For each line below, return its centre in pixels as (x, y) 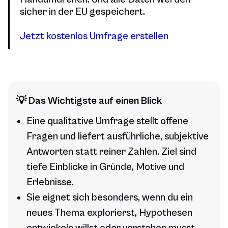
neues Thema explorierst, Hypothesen (109, 213)
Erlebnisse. (50, 183)
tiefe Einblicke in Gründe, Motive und (105, 167)
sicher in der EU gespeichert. (82, 12)
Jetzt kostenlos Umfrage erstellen (94, 37)
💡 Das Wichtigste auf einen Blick (89, 101)
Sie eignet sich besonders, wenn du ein (110, 198)
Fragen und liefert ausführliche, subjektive (118, 137)
